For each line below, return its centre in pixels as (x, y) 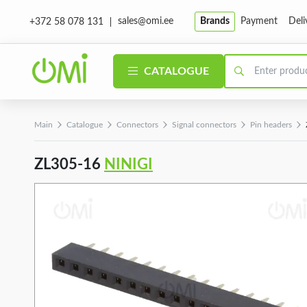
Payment (259, 21)
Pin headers (271, 125)
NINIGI (128, 164)
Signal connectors (204, 125)
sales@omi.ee (145, 21)
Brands (215, 21)
